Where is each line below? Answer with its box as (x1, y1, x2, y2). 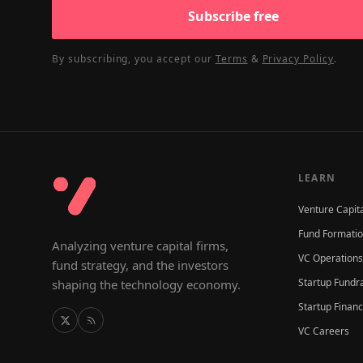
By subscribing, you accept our (52, 52, 212, 66)
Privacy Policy (262, 52, 334, 66)
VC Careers (298, 324, 349, 338)
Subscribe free (188, 7, 279, 25)
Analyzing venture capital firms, (52, 237, 228, 254)
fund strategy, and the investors (52, 257, 228, 273)
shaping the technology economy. (52, 276, 241, 293)
